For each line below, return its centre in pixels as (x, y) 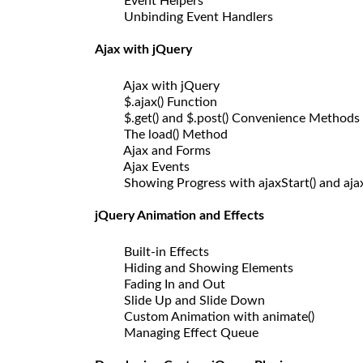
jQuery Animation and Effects (179, 215)
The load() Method (169, 134)
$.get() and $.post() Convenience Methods (235, 118)
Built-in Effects (160, 252)
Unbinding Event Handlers (192, 17)
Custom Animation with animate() (213, 316)
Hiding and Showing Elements (202, 268)
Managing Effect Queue (185, 333)
